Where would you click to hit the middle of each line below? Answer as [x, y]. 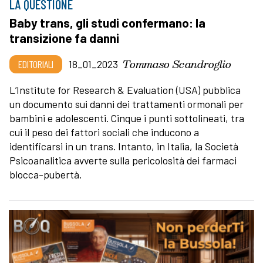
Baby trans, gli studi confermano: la [107, 23]
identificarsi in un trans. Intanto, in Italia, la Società [124, 146]
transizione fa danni [64, 38]
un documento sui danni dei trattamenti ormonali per [127, 104]
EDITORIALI [36, 64]
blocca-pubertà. [45, 175]
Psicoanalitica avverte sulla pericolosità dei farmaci [123, 161]
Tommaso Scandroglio [177, 64]
